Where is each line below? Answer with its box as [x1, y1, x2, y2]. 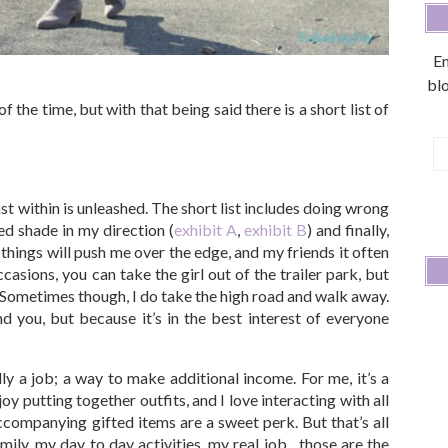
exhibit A [174, 219, 237, 239]
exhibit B [244, 219, 307, 239]
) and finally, [307, 219, 389, 239]
